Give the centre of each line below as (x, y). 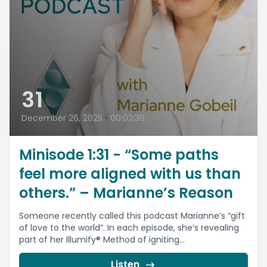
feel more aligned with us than (130, 174)
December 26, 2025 (62, 118)
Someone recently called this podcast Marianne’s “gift (132, 216)
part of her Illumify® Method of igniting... (102, 240)
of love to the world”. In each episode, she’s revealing (129, 228)
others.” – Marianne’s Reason (126, 193)
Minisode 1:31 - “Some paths (119, 155)
